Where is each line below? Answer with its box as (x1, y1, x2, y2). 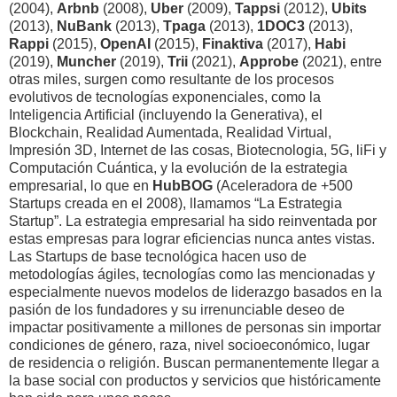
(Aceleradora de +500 (213, 178, 353, 194)
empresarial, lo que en (9, 178, 152, 194)
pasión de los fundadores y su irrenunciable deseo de (9, 302, 345, 318)
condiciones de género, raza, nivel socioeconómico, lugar (9, 338, 370, 354)
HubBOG (152, 178, 213, 194)
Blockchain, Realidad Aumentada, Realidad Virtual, (9, 125, 331, 141)
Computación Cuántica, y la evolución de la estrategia (9, 160, 347, 176)
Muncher (57, 54, 116, 70)
